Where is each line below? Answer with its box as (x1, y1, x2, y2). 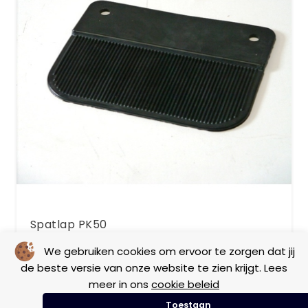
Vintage (66, 267, 108, 284)
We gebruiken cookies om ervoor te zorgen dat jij (44, 244, 295, 258)
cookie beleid (151, 277, 219, 291)
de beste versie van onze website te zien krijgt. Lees (21, 261, 287, 275)
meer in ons (89, 277, 151, 291)
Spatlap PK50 (30, 217, 107, 233)
